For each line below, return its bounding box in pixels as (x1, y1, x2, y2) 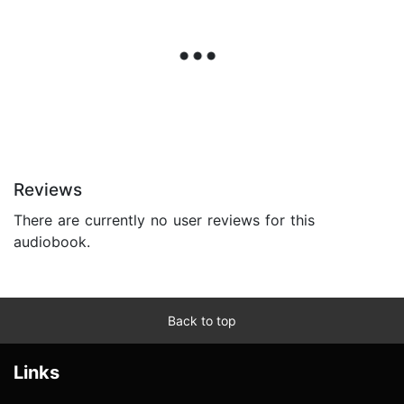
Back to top (168, 313, 236, 329)
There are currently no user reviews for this (14, 211, 315, 230)
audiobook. (14, 233, 90, 252)
